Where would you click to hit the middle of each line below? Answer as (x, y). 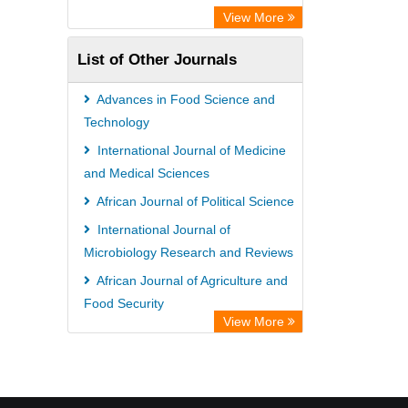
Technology (117, 122)
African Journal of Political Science (194, 201)
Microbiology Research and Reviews (189, 252)
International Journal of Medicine (190, 150)
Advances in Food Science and (184, 99)
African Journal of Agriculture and (191, 280)
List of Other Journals (157, 59)
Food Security (124, 303)
